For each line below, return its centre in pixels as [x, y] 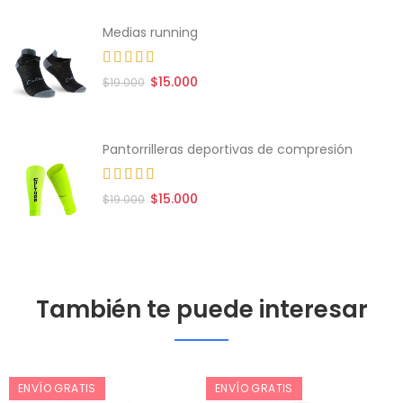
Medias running [150, 32]
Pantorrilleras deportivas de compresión [228, 149]
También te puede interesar [201, 309]
